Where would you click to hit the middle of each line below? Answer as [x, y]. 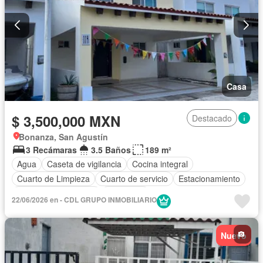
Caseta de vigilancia [84, 164]
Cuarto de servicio [134, 179]
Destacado [212, 118]
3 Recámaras [51, 149]
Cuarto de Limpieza [53, 179]
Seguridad [125, 193]
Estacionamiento [209, 179]
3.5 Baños [111, 149]
